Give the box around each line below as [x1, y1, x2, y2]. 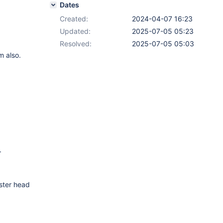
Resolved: [60, 39, 92, 48]
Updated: [60, 27, 91, 35]
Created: [60, 14, 88, 23]
